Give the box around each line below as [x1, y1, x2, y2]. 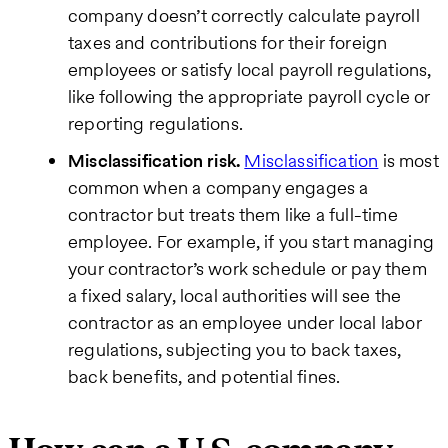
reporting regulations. [68, 111, 243, 137]
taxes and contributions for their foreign [68, 30, 388, 56]
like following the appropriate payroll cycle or [68, 84, 431, 110]
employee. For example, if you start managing [68, 229, 434, 255]
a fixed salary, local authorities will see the [68, 283, 402, 309]
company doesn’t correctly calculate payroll [68, 3, 420, 29]
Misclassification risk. [68, 148, 241, 174]
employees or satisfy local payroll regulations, [68, 57, 432, 83]
